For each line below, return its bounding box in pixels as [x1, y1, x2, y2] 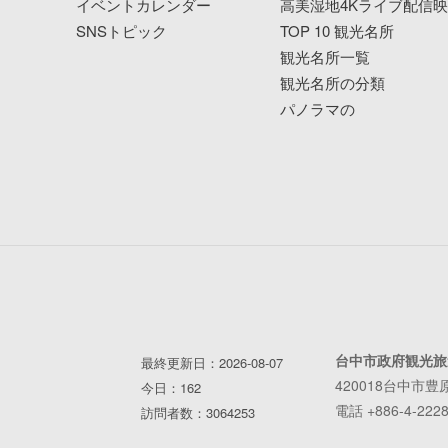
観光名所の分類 [280, 72, 386, 94]
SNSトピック [75, 20, 167, 42]
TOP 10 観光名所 [280, 20, 395, 42]
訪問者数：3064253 [140, 403, 255, 423]
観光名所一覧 [280, 46, 371, 68]
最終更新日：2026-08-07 [140, 353, 283, 373]
